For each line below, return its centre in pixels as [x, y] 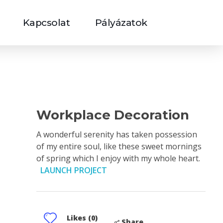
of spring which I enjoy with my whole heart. [120, 158]
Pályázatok [121, 22]
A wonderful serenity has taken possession [117, 134]
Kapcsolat [46, 22]
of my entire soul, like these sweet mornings [119, 146]
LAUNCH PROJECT [74, 170]
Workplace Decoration [113, 115]
